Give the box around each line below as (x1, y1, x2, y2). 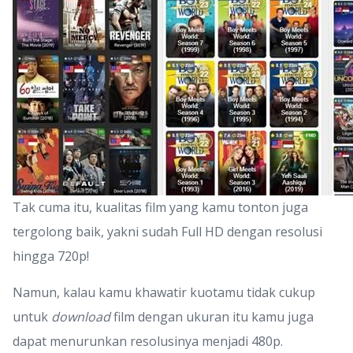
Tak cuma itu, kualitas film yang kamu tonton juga (13, 199, 308, 216)
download (51, 308, 110, 325)
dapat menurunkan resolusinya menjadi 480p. (13, 333, 283, 350)
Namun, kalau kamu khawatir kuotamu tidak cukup (13, 284, 315, 301)
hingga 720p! (13, 247, 89, 265)
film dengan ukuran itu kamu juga (110, 308, 314, 325)
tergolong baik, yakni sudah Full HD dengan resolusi (13, 223, 322, 240)
